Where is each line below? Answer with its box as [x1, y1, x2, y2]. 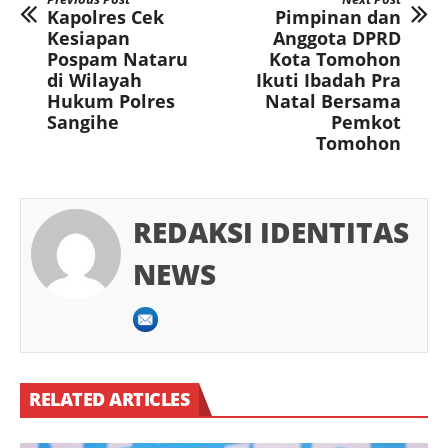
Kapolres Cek [47, 4, 164, 29]
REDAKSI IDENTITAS [133, 212, 409, 251]
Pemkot [331, 109, 401, 134]
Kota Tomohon [269, 46, 401, 71]
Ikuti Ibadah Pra [256, 67, 401, 92]
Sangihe [47, 109, 119, 134]
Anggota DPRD [273, 25, 401, 50]
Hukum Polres [47, 88, 175, 113]
